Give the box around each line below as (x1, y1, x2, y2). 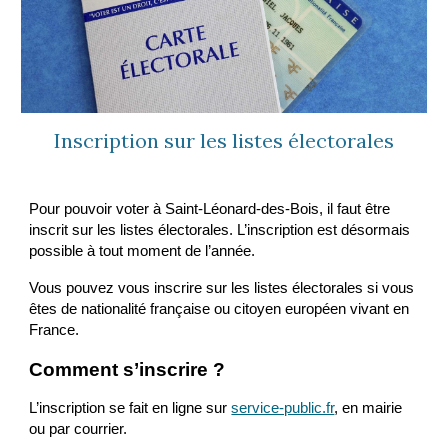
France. (29, 321, 80, 338)
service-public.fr (231, 399, 335, 416)
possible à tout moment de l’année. (29, 242, 256, 259)
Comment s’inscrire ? (29, 358, 226, 380)
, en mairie (334, 399, 403, 416)
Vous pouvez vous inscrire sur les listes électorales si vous (29, 279, 415, 296)
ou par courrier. (29, 420, 128, 437)
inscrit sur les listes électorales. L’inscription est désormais (29, 221, 411, 238)
